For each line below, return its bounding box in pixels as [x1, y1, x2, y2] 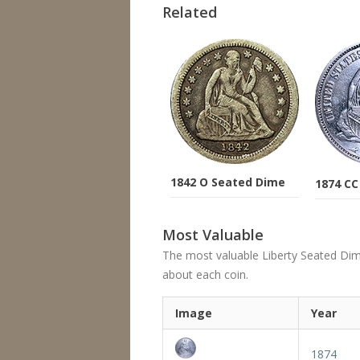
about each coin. [162, 266, 248, 282]
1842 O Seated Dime [170, 174, 285, 190]
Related [162, 2, 217, 22]
